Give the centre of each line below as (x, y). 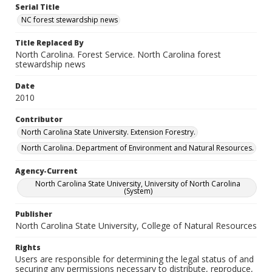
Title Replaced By (49, 43)
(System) (138, 191)
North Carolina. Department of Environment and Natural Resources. (138, 148)
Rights (28, 247)
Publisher (34, 214)
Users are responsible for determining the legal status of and (134, 259)
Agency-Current (46, 171)
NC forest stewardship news (70, 20)
